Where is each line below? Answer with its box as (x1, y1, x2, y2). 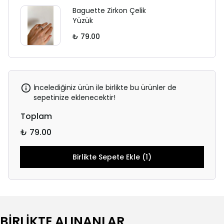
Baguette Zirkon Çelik (72, 5, 146, 15)
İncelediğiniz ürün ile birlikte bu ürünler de (33, 82, 176, 92)
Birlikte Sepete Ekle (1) (72, 152, 151, 162)
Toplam (20, 110, 52, 122)
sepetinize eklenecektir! (33, 92, 115, 102)
